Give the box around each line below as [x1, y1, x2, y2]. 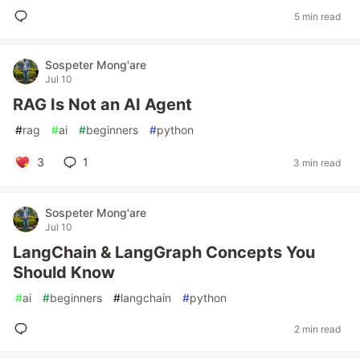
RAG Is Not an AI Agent [13, 95, 192, 114]
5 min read [294, 10, 341, 22]
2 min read [294, 322, 341, 335]
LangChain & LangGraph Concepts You [13, 243, 315, 262]
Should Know [13, 263, 115, 282]
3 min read [293, 156, 341, 169]
